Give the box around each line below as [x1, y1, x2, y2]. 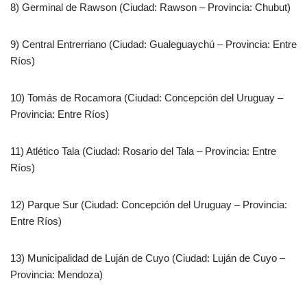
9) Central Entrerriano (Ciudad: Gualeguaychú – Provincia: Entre [10, 38, 297, 51]
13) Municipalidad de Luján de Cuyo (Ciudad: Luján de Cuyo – [10, 252, 285, 265]
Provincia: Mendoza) [10, 269, 103, 281]
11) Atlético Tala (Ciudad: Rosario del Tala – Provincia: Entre [10, 145, 276, 158]
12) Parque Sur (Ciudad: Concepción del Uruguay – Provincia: [10, 199, 287, 211]
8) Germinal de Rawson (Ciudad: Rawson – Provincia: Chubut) [10, 1, 291, 14]
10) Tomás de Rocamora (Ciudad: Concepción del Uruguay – [10, 92, 283, 104]
